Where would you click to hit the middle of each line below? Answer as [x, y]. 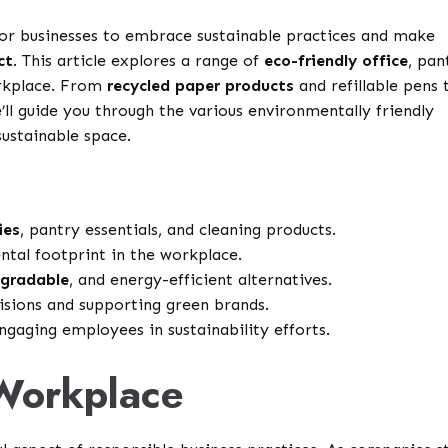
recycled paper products [201, 86]
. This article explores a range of [139, 61]
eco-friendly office [336, 61]
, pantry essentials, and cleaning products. [178, 230]
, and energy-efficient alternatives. [201, 280]
